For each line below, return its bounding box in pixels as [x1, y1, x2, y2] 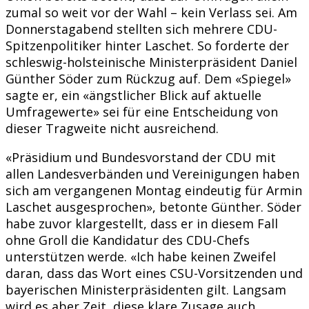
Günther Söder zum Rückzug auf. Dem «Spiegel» [6, 70, 291, 87]
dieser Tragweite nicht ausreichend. [6, 119, 219, 137]
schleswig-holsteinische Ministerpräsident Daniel [6, 53, 297, 70]
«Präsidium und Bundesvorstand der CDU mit [6, 148, 276, 166]
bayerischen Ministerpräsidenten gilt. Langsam [6, 281, 286, 298]
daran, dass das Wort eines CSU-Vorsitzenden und [6, 264, 303, 281]
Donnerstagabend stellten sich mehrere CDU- [6, 20, 277, 37]
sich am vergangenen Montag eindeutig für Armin [6, 181, 302, 199]
